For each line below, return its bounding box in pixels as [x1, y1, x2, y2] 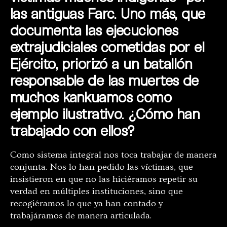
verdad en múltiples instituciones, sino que [10, 186, 183, 197]
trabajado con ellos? [10, 122, 135, 139]
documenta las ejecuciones [10, 21, 178, 39]
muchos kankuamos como [10, 88, 172, 106]
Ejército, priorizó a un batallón [10, 55, 193, 72]
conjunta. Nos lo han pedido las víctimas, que [10, 162, 193, 173]
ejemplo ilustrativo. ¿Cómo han [10, 105, 200, 123]
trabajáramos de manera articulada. [10, 210, 152, 221]
